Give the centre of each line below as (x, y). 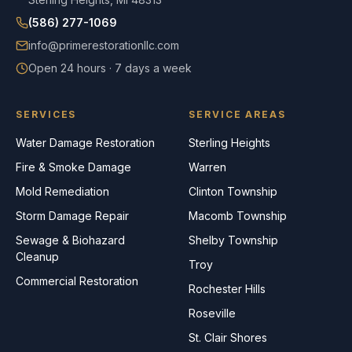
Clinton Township (233, 191)
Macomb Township (238, 216)
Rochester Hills (227, 289)
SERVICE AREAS (237, 114)
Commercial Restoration (77, 281)
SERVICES (46, 114)
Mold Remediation (62, 191)
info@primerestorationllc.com (104, 45)
